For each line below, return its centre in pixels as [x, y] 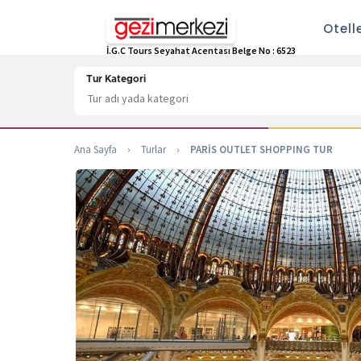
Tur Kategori [116, 79]
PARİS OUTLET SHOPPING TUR [261, 149]
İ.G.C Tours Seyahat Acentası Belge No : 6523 [201, 50]
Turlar [154, 149]
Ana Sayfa [95, 149]
